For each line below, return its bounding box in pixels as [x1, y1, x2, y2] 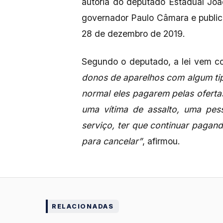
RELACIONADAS [52, 202, 114, 210]
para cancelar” [82, 135, 142, 146]
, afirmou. [142, 135, 180, 146]
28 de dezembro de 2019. [82, 28, 185, 39]
